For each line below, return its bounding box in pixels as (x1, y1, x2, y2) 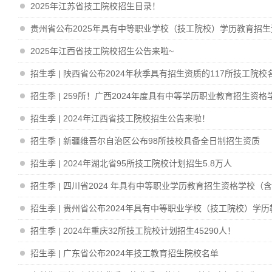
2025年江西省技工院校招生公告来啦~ (30, 46, 174, 56)
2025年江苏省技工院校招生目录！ (30, 1, 160, 11)
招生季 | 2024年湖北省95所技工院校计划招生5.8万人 (30, 158, 232, 168)
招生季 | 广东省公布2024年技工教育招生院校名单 (30, 248, 219, 258)
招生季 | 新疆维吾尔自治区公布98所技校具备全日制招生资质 (30, 136, 260, 146)
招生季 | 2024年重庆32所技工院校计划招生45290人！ (30, 226, 236, 236)
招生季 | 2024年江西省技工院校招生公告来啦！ (30, 114, 210, 123)
